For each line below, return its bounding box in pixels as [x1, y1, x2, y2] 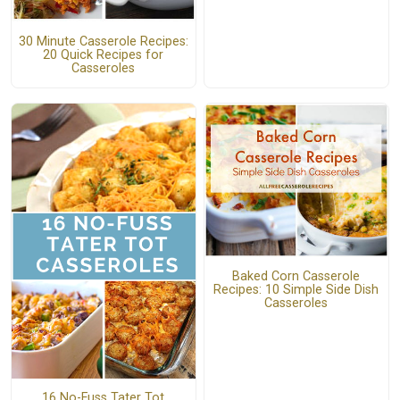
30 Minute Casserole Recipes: [18, 33, 188, 49]
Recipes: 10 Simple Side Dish [213, 281, 379, 297]
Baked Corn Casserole [232, 268, 361, 284]
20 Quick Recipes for [43, 46, 164, 62]
